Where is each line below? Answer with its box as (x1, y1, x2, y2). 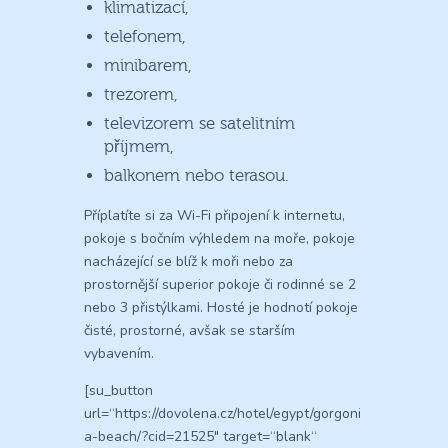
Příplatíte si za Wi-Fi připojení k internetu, (84, 205, 345, 225)
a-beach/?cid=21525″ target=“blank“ (84, 426, 317, 446)
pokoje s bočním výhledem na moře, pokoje (84, 228, 355, 248)
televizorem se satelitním (104, 113, 296, 133)
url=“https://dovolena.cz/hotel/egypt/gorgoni (84, 403, 361, 423)
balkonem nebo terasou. (104, 165, 290, 185)
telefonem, (104, 26, 187, 46)
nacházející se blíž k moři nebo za (84, 251, 293, 271)
